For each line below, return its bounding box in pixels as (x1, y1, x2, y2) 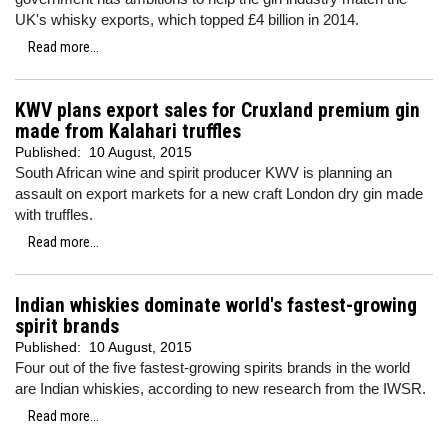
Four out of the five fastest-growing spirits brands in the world (15, 359, 410, 376)
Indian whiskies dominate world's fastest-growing (15, 294, 417, 317)
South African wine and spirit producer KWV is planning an (15, 164, 392, 181)
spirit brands (15, 315, 119, 338)
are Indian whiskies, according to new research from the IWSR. (15, 380, 426, 397)
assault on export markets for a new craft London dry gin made (15, 185, 423, 202)
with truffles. (15, 206, 93, 223)
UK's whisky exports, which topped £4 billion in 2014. (15, 11, 359, 28)
